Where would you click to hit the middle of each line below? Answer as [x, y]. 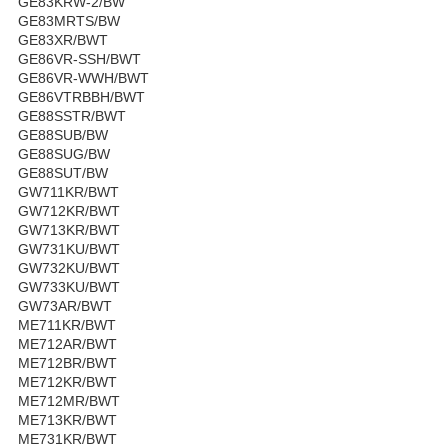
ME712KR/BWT [67, 381]
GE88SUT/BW [63, 172]
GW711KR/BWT [68, 191]
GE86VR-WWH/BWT [83, 77]
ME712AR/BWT [67, 343]
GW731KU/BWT [69, 248]
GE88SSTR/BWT [72, 115]
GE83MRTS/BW [69, 20]
